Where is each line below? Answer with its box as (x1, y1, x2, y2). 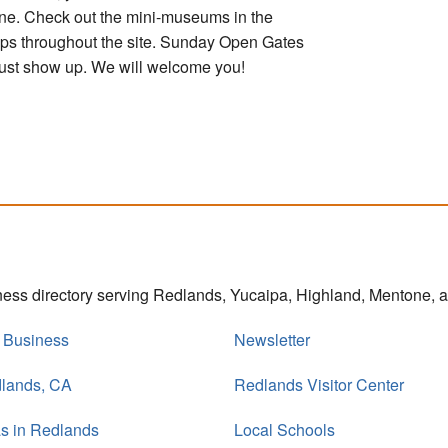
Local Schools (234, 417, 335, 441)
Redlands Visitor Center (234, 372, 404, 396)
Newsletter (234, 327, 310, 351)
